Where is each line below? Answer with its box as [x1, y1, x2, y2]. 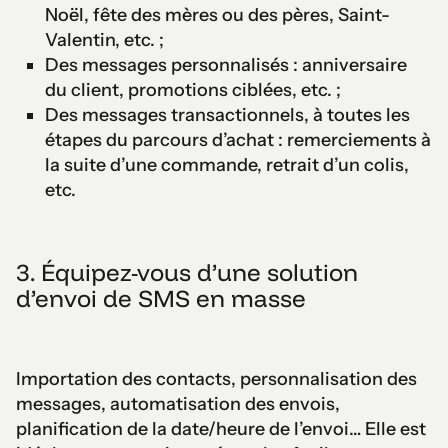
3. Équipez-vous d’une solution [16, 256, 358, 287]
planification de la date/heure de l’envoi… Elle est [16, 417, 426, 440]
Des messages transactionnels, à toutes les [44, 103, 410, 126]
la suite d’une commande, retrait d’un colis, [44, 153, 409, 176]
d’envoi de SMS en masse [16, 282, 306, 313]
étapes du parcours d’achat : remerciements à [44, 128, 431, 151]
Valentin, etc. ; [44, 28, 164, 51]
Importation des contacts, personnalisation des [16, 367, 417, 390]
